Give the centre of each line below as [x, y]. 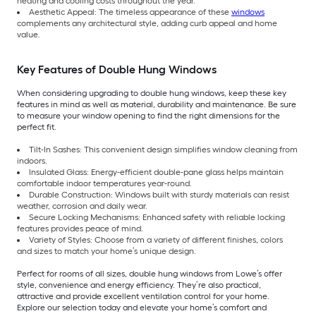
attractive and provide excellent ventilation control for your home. [143, 296]
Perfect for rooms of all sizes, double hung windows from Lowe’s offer [150, 273]
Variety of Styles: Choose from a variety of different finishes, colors [156, 239]
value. [29, 34]
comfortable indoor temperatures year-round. [104, 183]
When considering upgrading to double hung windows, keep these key [152, 93]
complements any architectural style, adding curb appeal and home [147, 23]
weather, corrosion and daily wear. [82, 206]
